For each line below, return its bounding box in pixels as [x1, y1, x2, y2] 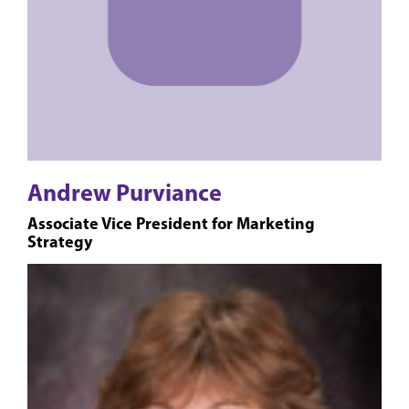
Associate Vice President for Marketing [27, 213, 315, 235]
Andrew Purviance [27, 177, 222, 208]
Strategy [27, 231, 92, 253]
